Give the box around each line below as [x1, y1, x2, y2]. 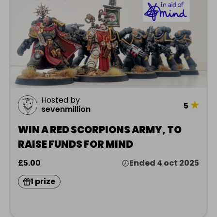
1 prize [31, 176, 55, 187]
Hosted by [41, 94, 80, 106]
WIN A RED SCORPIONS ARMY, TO [18, 123, 182, 137]
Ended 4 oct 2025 [129, 157, 199, 169]
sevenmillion [41, 104, 91, 115]
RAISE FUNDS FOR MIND [18, 138, 133, 152]
